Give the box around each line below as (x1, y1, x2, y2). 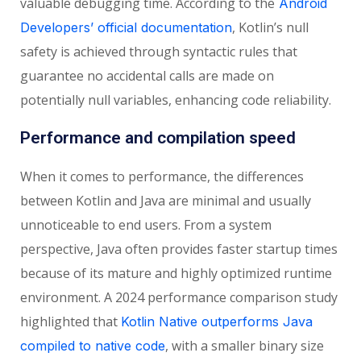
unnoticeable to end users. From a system (20, 216, 272, 234)
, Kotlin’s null (232, 19, 309, 37)
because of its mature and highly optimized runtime (20, 264, 332, 283)
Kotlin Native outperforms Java (121, 313, 313, 330)
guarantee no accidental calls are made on (20, 67, 274, 85)
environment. (20, 288, 101, 307)
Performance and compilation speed (20, 128, 296, 148)
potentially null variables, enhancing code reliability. (20, 91, 331, 110)
